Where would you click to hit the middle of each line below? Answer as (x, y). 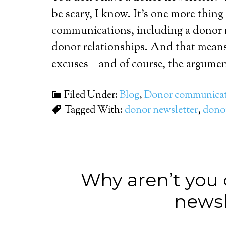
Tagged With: (94, 111)
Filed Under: (92, 96)
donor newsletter (161, 111)
